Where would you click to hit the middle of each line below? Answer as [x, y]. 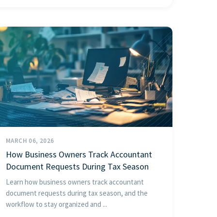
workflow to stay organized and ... [56, 204]
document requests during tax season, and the [77, 193]
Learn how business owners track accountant [75, 182]
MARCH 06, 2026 [30, 140]
